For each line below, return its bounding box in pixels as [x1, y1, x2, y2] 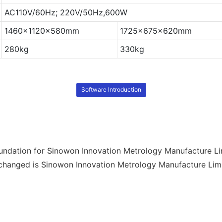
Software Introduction [81, 86, 141, 94]
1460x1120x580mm [4, 25, 79, 36]
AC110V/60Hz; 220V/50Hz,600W [4, 7, 127, 17]
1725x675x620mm [119, 25, 192, 36]
